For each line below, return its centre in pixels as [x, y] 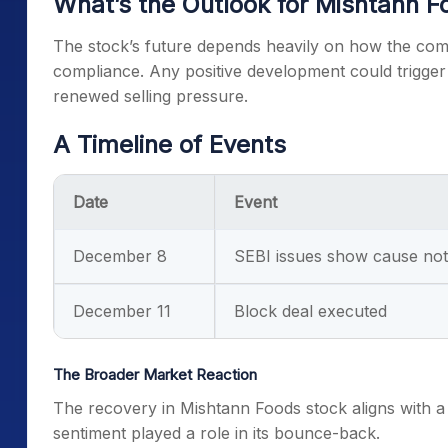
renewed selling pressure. [150, 96]
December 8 [120, 256]
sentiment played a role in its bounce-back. [216, 433]
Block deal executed [310, 311]
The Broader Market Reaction [155, 375]
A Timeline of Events [169, 145]
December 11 [122, 311]
